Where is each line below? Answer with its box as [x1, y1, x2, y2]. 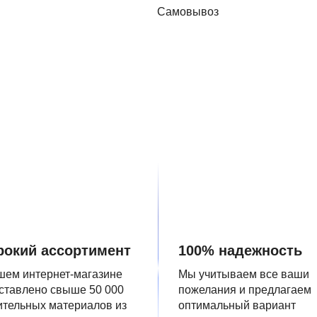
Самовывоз [157, 6, 219, 18]
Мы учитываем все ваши [178, 268, 309, 280]
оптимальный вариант [178, 299, 296, 311]
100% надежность [178, 243, 302, 258]
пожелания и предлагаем [178, 284, 311, 296]
